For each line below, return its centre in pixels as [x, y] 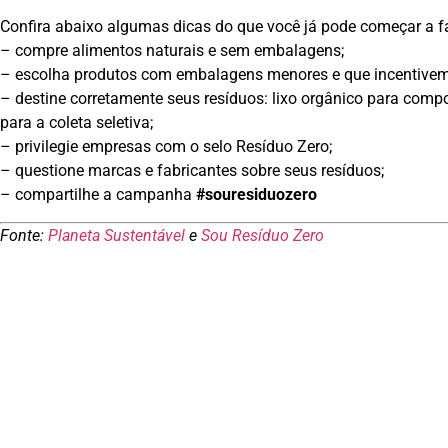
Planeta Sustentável [116, 235]
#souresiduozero [256, 195]
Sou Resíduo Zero [262, 235]
